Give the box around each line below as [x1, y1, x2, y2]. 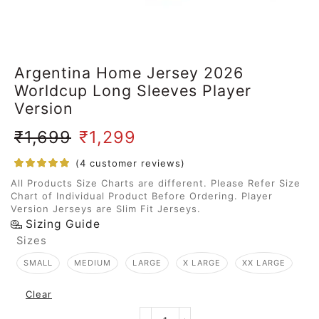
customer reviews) [86, 157, 185, 169]
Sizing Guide [25, 217, 100, 231]
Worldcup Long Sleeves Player [14, 81, 251, 100]
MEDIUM [74, 258, 111, 268]
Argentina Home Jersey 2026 [14, 63, 244, 83]
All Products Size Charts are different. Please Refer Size [11, 177, 300, 189]
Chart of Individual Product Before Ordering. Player [11, 190, 273, 202]
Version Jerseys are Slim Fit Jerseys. [11, 203, 201, 215]
